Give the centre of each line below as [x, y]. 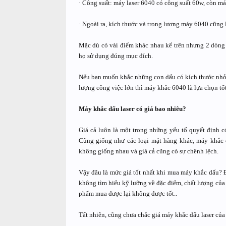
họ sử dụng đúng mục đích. [116, 56]
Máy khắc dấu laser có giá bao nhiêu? [132, 109]
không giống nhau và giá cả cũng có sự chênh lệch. [148, 151]
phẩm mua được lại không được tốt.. [128, 193]
